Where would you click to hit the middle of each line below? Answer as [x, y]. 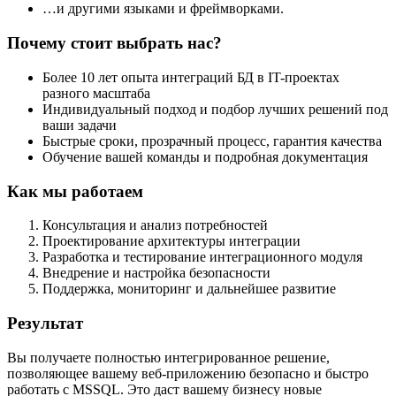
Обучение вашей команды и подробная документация [205, 156]
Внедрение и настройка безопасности [156, 273]
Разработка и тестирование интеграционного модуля [202, 257]
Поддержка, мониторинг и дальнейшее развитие [189, 289]
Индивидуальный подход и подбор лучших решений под [215, 109]
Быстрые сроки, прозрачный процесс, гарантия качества [212, 141]
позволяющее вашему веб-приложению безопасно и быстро [188, 373]
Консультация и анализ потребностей [155, 225]
